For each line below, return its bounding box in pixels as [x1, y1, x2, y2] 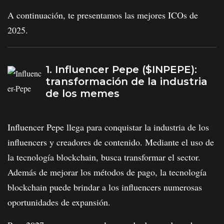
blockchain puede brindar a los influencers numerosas [7, 180, 202, 193]
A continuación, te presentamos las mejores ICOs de [7, 9, 198, 21]
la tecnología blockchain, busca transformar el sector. [7, 150, 200, 163]
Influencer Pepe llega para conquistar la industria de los [7, 120, 209, 133]
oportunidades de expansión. [7, 195, 110, 208]
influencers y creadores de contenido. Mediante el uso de [7, 135, 214, 148]
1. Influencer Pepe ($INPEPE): [45, 63, 197, 76]
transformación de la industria [45, 75, 207, 88]
